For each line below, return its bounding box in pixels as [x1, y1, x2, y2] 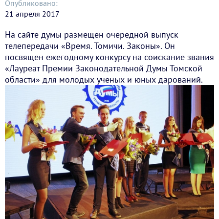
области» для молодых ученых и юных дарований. [5, 74, 203, 85]
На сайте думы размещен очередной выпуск [5, 29, 178, 40]
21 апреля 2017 [5, 9, 61, 19]
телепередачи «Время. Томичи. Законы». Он [5, 40, 175, 51]
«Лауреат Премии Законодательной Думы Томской [5, 63, 202, 74]
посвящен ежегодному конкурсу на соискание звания [5, 51, 214, 63]
